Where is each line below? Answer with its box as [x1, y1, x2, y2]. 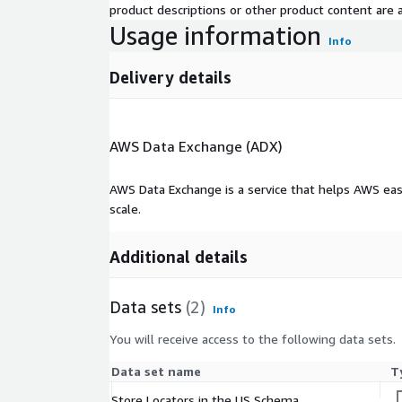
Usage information [109, 21, 321, 51]
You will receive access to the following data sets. [109, 330, 396, 346]
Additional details [109, 246, 248, 267]
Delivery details [109, 67, 232, 88]
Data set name [111, 363, 201, 379]
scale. [109, 200, 141, 216]
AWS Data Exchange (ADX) [109, 136, 283, 155]
